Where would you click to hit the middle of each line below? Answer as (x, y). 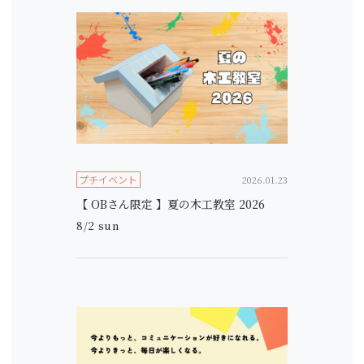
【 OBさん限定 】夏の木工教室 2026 (171, 204)
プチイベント (108, 179)
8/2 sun (98, 225)
